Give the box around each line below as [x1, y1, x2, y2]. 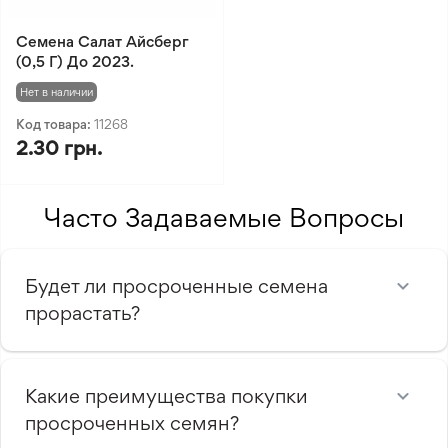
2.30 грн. [16, 135, 102, 160]
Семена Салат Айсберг [16, 31, 189, 51]
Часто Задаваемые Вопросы [44, 200, 404, 233]
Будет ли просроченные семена [25, 273, 328, 298]
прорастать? [25, 300, 140, 325]
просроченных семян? [25, 410, 239, 435]
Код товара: [16, 115, 94, 132]
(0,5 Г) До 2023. [16, 51, 134, 71]
